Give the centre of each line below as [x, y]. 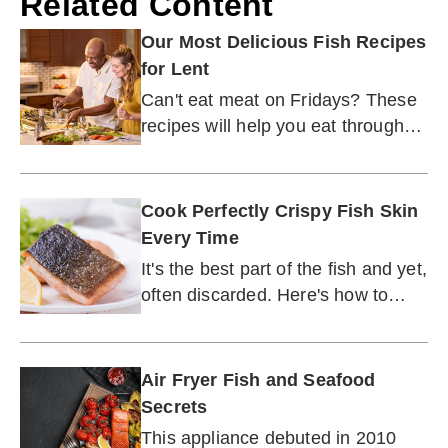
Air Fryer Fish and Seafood [258, 379]
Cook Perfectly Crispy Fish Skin [280, 210]
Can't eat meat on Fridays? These [279, 99]
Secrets [174, 406]
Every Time [190, 237]
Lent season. [194, 151]
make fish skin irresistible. [246, 320]
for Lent [175, 68]
